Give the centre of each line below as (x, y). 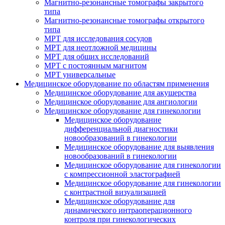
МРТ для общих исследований (97, 57)
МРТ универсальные (80, 75)
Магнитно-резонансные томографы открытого (124, 20)
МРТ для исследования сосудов (98, 38)
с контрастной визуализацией (115, 192)
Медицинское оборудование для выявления (139, 147)
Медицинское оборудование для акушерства (120, 93)
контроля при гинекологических (120, 219)
